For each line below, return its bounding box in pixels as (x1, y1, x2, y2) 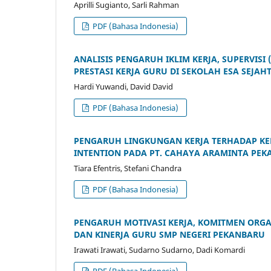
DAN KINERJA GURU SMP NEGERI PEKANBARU (74, 229, 265, 241)
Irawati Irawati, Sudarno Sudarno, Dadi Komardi (74, 244, 245, 256)
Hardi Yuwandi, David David (74, 81, 173, 93)
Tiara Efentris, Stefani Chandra (74, 163, 181, 174)
